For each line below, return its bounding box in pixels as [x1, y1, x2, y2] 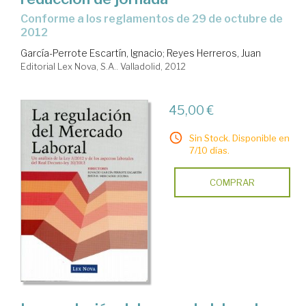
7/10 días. [189, 145, 229, 156]
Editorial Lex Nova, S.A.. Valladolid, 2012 [20, 61, 186, 72]
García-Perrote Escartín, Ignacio [20, 47, 163, 59]
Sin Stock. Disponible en [189, 133, 290, 144]
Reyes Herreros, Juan [167, 47, 261, 59]
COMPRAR [209, 177, 255, 189]
